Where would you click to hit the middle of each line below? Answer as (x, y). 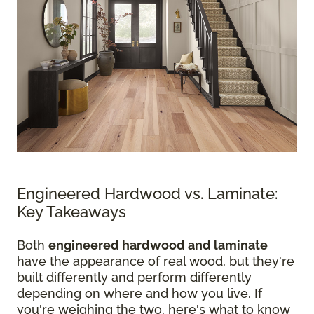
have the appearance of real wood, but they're (156, 261)
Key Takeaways (71, 212)
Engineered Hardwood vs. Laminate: (147, 193)
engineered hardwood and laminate (158, 245)
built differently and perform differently (134, 277)
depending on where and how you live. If (139, 293)
